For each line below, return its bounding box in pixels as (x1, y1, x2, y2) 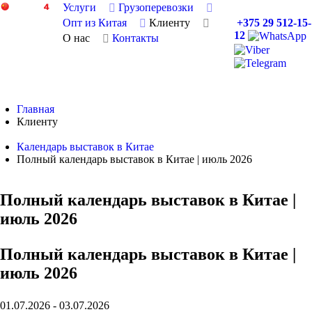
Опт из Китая (62, 17, 127, 29)
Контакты (111, 32, 159, 44)
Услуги (62, 1, 96, 13)
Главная (17, 102, 54, 115)
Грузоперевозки (118, 1, 194, 13)
